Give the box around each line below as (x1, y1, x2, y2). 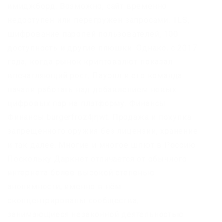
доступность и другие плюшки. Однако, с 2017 (7, 43, 197, 53)
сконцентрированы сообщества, (7, 195, 139, 205)
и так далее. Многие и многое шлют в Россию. (7, 140, 198, 150)
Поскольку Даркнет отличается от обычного (7, 154, 187, 164)
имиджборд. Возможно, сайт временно (7, 1, 167, 11)
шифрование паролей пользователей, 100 (7, 29, 178, 39)
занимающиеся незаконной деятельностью (7, 209, 184, 219)
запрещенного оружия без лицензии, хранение (7, 126, 198, 136)
